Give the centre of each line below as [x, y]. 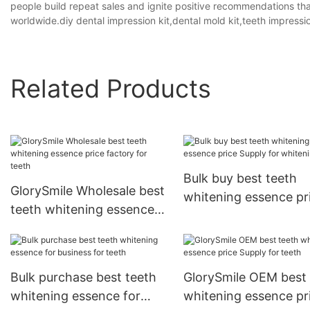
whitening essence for [75, 296]
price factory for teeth [76, 228]
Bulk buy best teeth [240, 179]
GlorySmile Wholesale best [88, 191]
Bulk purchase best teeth [83, 277]
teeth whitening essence [82, 210]
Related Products [111, 88]
